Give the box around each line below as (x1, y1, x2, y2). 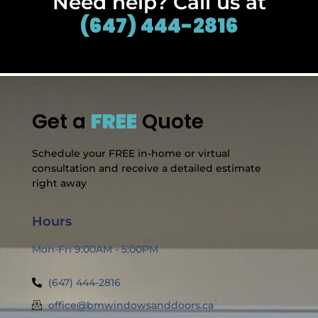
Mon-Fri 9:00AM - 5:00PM (32, 243, 158, 256)
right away (32, 177, 87, 190)
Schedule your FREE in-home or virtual (32, 147, 230, 160)
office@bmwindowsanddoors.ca (48, 299, 214, 312)
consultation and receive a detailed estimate (32, 162, 261, 175)
